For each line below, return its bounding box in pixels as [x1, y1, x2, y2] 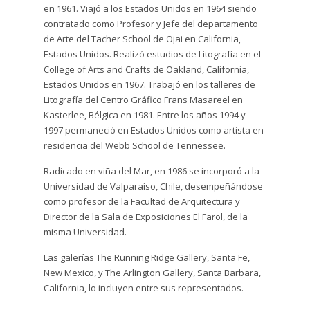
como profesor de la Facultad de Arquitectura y [43, 195, 240, 208]
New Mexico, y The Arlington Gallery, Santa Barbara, [43, 266, 261, 280]
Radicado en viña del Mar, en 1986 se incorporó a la [43, 165, 259, 178]
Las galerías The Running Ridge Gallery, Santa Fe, [43, 251, 250, 264]
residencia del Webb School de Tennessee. [43, 139, 226, 152]
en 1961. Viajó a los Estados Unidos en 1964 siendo [43, 2, 257, 15]
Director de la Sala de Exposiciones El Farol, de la [43, 210, 248, 224]
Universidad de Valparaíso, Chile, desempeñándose [43, 180, 263, 193]
